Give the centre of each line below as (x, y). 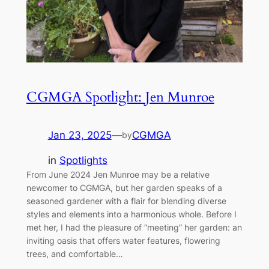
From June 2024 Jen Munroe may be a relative (118, 175)
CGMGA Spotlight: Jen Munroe (120, 97)
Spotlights (83, 161)
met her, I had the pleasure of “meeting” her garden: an (134, 228)
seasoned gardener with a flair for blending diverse (126, 201)
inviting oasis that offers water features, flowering (123, 241)
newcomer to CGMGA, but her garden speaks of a (124, 188)
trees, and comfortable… (74, 254)
